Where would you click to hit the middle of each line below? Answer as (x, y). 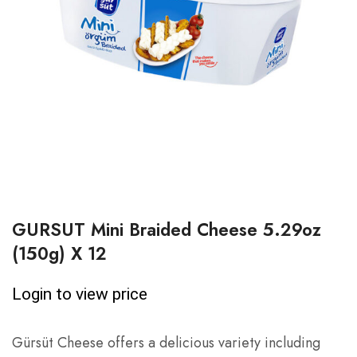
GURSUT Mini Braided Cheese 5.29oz (167, 229)
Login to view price (80, 294)
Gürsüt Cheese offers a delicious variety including (166, 343)
